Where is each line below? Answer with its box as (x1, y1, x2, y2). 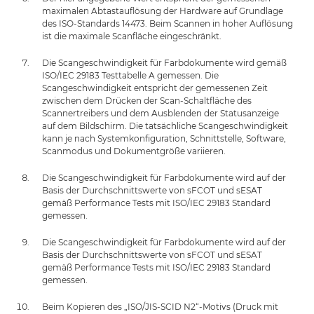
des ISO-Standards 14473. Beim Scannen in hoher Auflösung (42, 18, 293, 29)
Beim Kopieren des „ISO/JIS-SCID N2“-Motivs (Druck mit (42, 301, 278, 312)
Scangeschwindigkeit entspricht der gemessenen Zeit (42, 82, 268, 93)
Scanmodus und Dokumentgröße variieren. (42, 145, 226, 156)
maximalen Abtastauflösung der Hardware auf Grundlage (42, 5, 283, 16)
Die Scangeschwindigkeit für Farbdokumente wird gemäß (42, 57, 287, 68)
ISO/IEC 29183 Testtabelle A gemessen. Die (42, 69, 219, 81)
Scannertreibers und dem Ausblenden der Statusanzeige (42, 107, 279, 118)
